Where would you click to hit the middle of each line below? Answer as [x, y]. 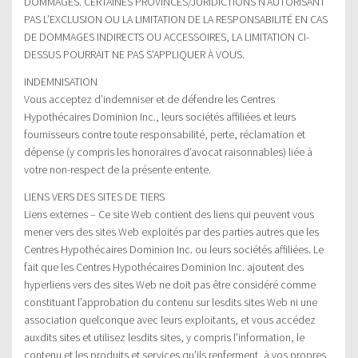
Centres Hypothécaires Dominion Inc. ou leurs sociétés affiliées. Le [174, 249]
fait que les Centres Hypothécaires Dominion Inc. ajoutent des [164, 267]
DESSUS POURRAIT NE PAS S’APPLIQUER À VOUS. [134, 54]
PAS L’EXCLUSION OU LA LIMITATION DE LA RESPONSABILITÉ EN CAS [176, 19]
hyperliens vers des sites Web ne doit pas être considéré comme [170, 284]
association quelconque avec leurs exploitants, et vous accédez [170, 319]
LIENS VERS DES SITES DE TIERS [94, 196]
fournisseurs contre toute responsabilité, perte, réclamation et [165, 134]
